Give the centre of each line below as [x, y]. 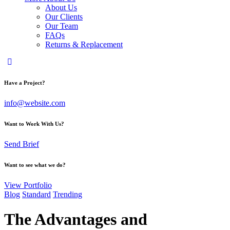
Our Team [62, 26]
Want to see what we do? [35, 165]
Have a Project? [25, 82]
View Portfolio [28, 185]
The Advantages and [76, 219]
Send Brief [22, 144]
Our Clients [64, 17]
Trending [68, 194]
